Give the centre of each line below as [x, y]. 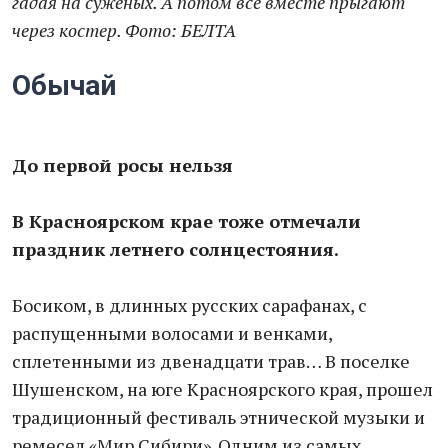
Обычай [64, 85]
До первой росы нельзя [125, 165]
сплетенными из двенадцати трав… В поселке [211, 361]
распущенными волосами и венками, [172, 333]
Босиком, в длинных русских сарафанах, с [189, 305]
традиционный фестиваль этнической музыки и [218, 417]
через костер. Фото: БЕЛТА [124, 30]
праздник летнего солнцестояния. [175, 249]
